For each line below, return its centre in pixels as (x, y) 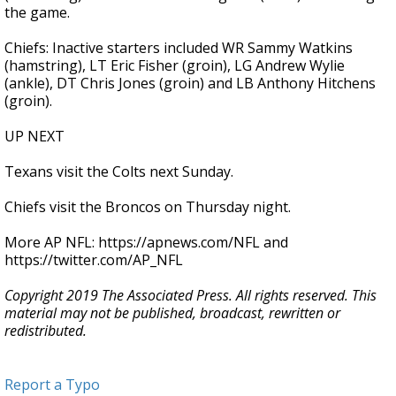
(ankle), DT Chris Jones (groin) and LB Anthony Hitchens (190, 83)
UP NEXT (34, 136)
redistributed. (46, 331)
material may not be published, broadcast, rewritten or (172, 313)
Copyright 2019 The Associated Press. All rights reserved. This (190, 295)
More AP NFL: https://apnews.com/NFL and (146, 242)
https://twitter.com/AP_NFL (94, 260)
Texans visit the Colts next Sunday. (119, 171)
